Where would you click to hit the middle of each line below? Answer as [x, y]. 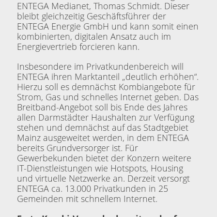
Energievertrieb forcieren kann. [78, 46]
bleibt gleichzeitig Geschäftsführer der [92, 16]
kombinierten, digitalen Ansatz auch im [94, 36]
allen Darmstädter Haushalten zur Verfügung [106, 117]
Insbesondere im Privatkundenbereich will [100, 66]
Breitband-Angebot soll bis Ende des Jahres [102, 107]
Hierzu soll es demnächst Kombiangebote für [106, 87]
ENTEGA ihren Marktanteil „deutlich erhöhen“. [108, 77]
